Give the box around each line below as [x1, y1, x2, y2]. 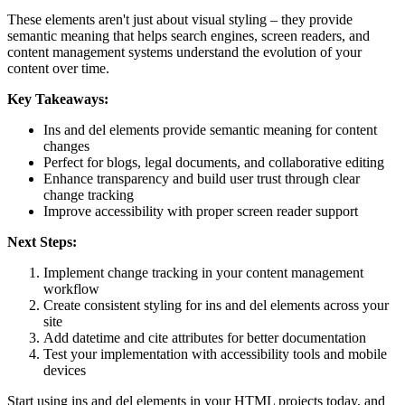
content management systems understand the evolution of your [7, 44, 362, 61]
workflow [43, 281, 99, 297]
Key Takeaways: [7, 91, 108, 108]
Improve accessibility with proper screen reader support [43, 203, 358, 220]
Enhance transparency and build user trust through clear [43, 171, 360, 187]
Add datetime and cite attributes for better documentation [43, 330, 366, 346]
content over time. [7, 61, 109, 77]
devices [43, 363, 86, 379]
